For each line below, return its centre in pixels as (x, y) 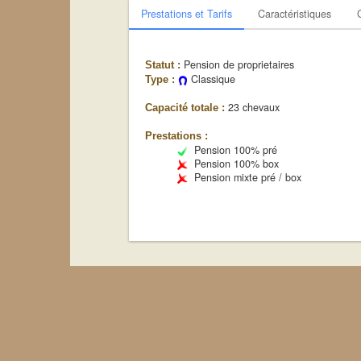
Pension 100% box (233, 164)
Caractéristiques (294, 14)
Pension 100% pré (232, 150)
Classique (211, 79)
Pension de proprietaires (237, 64)
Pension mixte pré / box (244, 177)
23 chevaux (252, 107)
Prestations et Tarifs (186, 14)
